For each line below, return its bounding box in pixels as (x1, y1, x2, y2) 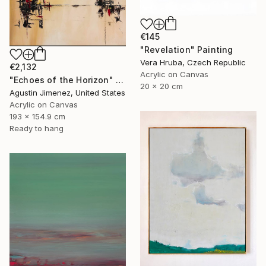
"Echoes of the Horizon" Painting (115, 75, 123, 85)
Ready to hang (9, 123, 64, 134)
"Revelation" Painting (140, 44, 233, 55)
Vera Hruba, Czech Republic (140, 57, 246, 67)
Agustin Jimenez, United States (9, 88, 125, 98)
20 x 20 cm (140, 81, 183, 91)
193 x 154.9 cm (9, 112, 65, 122)
